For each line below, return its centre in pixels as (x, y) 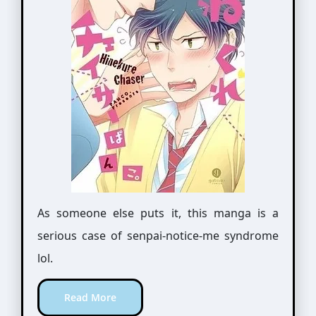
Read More (90, 297)
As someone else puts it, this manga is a (158, 213)
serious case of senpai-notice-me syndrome (158, 236)
